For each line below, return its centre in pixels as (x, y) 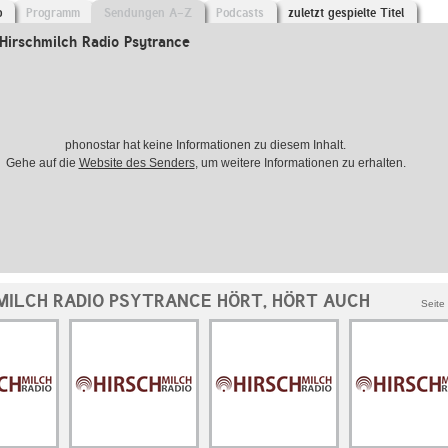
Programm (53, 13)
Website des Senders (136, 163)
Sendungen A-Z (148, 13)
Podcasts (240, 13)
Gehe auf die (42, 163)
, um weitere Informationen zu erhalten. (300, 163)
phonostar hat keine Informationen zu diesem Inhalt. (205, 145)
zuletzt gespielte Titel (346, 13)
